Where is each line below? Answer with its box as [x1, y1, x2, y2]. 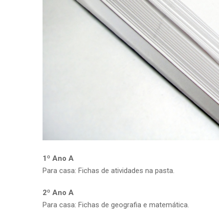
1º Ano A [43, 153, 74, 163]
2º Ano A [43, 188, 74, 197]
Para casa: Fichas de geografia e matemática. [43, 200, 189, 209]
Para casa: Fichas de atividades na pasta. [43, 166, 175, 175]
